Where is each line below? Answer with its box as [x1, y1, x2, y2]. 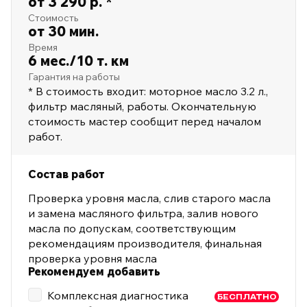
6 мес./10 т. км [28, 52, 129, 70]
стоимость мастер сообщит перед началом [28, 114, 261, 129]
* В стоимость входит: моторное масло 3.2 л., [28, 84, 268, 99]
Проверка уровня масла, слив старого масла [28, 191, 271, 206]
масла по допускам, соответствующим [28, 221, 236, 236]
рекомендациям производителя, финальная [28, 236, 262, 251]
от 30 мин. [28, 23, 99, 40]
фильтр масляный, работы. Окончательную [28, 99, 256, 114]
